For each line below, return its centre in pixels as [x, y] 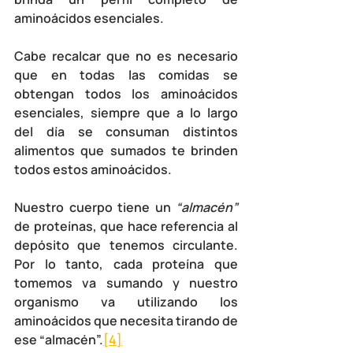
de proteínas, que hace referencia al [126, 226]
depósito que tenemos [93, 245]
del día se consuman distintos [126, 131]
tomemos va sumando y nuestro [126, 282]
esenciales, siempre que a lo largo [126, 112]
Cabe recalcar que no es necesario [126, 56]
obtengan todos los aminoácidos [126, 93]
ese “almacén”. [59, 339]
